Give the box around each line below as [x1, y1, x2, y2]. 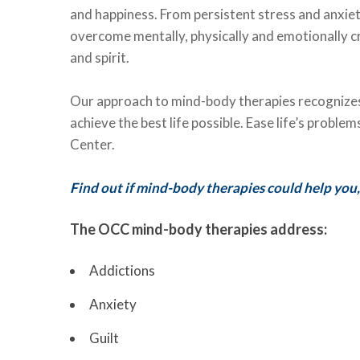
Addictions [89, 262, 155, 279]
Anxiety [89, 296, 137, 313]
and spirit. [70, 49, 129, 66]
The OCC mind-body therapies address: [70, 220, 327, 238]
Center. [70, 136, 115, 153]
